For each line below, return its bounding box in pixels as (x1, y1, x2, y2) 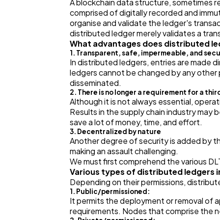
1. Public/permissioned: (70, 187, 150, 196)
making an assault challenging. (70, 146, 178, 157)
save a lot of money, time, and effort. (70, 117, 202, 128)
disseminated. (70, 78, 121, 88)
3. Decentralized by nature (70, 127, 161, 136)
